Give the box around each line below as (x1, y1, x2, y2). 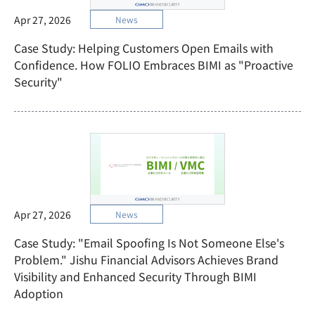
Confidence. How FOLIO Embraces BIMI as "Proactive (14, 56, 293, 73)
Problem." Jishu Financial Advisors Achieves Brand (14, 251, 278, 268)
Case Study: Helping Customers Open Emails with (14, 39, 274, 56)
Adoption (14, 285, 63, 302)
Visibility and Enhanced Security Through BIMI (14, 268, 257, 285)
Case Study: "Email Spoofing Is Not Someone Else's (14, 234, 284, 251)
